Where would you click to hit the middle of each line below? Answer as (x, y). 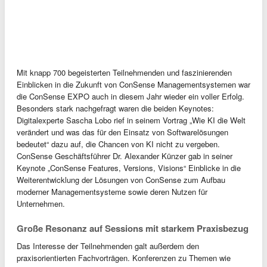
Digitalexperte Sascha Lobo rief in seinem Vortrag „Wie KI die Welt (131, 120)
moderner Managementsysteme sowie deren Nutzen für (112, 191)
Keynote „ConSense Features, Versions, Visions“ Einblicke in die (129, 167)
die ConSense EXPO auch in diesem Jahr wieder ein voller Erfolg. (131, 96)
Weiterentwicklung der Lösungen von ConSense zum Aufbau (121, 179)
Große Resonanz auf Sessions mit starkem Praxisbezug (133, 228)
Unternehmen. (41, 203)
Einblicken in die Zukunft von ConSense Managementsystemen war (133, 84)
